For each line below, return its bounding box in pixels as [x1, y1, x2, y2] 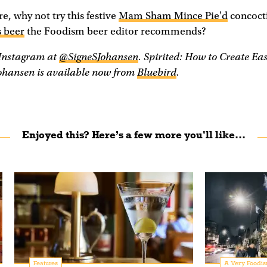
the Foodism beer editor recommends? [24, 25, 209, 38]
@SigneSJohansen [59, 51, 138, 64]
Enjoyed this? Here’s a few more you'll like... [21, 129, 246, 142]
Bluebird [137, 66, 176, 79]
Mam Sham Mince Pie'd [119, 10, 228, 22]
